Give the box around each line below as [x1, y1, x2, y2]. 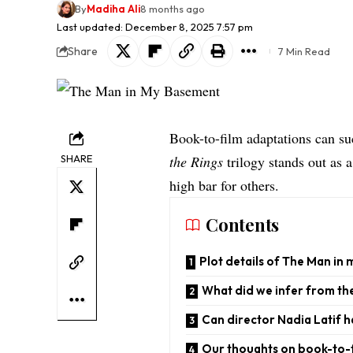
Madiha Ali [86, 2, 140, 16]
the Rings [169, 152, 224, 172]
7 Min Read [278, 45, 330, 58]
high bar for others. [169, 176, 280, 195]
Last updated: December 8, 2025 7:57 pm [57, 20, 253, 34]
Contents [206, 213, 279, 237]
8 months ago [139, 2, 205, 16]
